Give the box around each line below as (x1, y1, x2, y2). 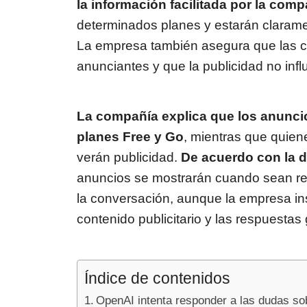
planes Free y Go (77, 130, 184, 145)
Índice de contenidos (84, 269, 230, 288)
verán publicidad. (77, 150, 181, 165)
